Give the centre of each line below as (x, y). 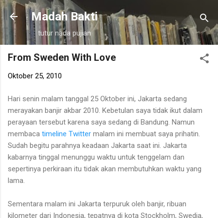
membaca (25, 134)
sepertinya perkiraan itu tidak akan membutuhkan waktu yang (105, 169)
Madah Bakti (64, 17)
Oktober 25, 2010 (35, 76)
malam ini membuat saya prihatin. (146, 134)
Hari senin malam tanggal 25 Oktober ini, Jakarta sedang (97, 99)
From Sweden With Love (62, 57)
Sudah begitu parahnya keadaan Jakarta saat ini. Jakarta (97, 145)
